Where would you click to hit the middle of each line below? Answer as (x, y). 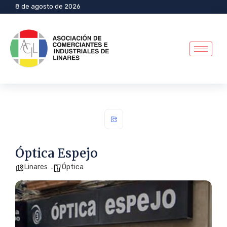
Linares (36, 167)
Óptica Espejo (56, 154)
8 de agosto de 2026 (48, 6)
